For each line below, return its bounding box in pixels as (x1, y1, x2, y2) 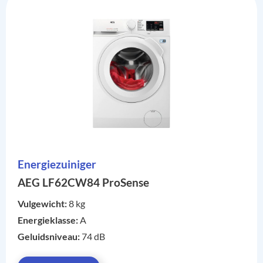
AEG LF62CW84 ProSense (18, 176, 149, 190)
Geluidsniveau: (18, 231, 82, 242)
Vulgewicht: (18, 198, 69, 210)
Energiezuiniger (18, 157, 96, 171)
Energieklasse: (18, 214, 80, 226)
